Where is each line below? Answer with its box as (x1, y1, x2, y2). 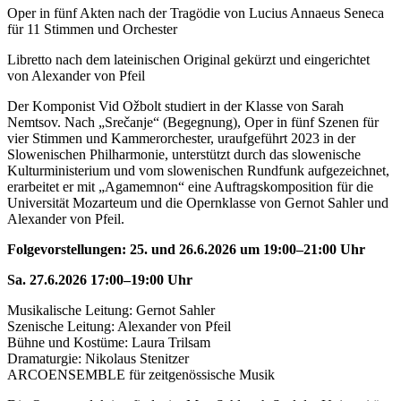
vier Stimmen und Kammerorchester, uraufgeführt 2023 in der (7, 130, 355, 146)
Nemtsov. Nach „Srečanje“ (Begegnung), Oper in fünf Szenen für (7, 114, 379, 130)
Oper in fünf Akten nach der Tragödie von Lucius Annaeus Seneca (7, 4, 384, 21)
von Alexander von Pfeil (7, 67, 145, 83)
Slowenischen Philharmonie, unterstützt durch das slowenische (7, 146, 361, 162)
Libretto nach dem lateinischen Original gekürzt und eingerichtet (7, 51, 370, 67)
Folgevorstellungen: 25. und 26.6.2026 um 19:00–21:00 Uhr (7, 241, 365, 257)
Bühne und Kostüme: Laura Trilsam (7, 334, 210, 350)
